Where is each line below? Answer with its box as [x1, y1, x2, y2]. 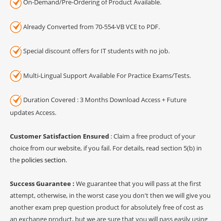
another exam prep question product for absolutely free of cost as [10, 202, 203, 212]
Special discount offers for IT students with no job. [22, 46, 170, 56]
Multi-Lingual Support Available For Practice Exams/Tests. [22, 71, 191, 80]
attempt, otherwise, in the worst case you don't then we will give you [10, 190, 211, 200]
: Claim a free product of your [109, 131, 195, 141]
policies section [21, 155, 66, 164]
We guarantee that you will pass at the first [76, 179, 201, 188]
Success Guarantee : [10, 179, 76, 188]
